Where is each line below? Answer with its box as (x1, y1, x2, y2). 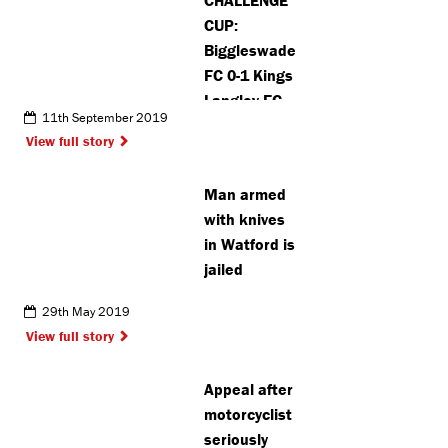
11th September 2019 (35, 108, 168, 126)
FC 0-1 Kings (204, 64, 294, 85)
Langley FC (204, 89, 283, 110)
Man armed (204, 184, 287, 205)
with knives (204, 209, 286, 230)
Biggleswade (204, 39, 297, 60)
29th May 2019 (35, 303, 130, 321)
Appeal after (204, 378, 294, 399)
